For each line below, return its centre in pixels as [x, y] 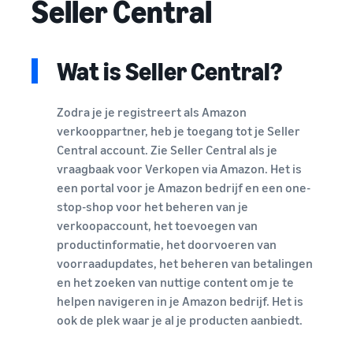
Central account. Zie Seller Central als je [167, 150]
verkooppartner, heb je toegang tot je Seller [178, 131]
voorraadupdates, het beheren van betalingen [185, 264]
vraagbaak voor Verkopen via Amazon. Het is [179, 169]
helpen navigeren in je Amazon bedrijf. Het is [180, 301]
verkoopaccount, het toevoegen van [157, 226]
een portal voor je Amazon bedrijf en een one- [184, 188]
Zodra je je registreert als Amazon [152, 112]
